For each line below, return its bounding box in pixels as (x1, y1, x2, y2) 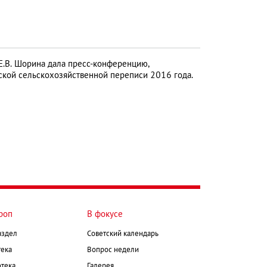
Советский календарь (87, 230, 159, 238)
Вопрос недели (87, 246, 139, 254)
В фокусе (87, 210, 123, 219)
